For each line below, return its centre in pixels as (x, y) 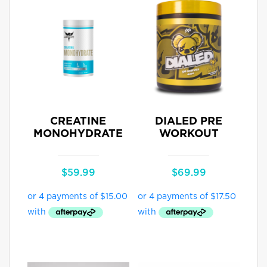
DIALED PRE (189, 121)
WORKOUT (189, 134)
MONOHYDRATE (78, 134)
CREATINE (78, 121)
